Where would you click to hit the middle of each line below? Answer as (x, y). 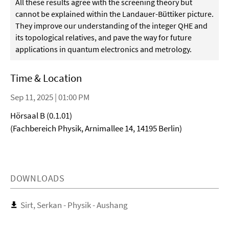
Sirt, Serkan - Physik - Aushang (74, 205)
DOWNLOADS (38, 178)
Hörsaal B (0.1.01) (41, 116)
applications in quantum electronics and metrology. (104, 49)
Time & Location (46, 78)
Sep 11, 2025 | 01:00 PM (50, 97)
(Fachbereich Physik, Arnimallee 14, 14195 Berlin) (96, 128)
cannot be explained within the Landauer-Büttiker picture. (114, 14)
